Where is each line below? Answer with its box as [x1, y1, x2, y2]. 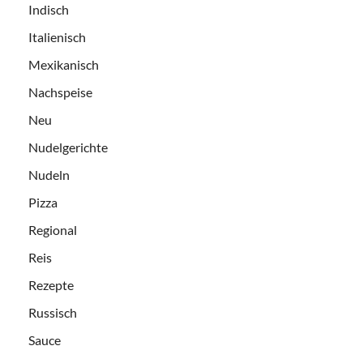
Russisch [28, 305, 77, 321]
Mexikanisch [28, 57, 99, 73]
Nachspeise [28, 84, 92, 100]
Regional [28, 222, 77, 238]
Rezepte [28, 277, 74, 293]
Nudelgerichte [28, 139, 108, 156]
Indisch [28, 2, 69, 18]
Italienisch [28, 29, 86, 45]
